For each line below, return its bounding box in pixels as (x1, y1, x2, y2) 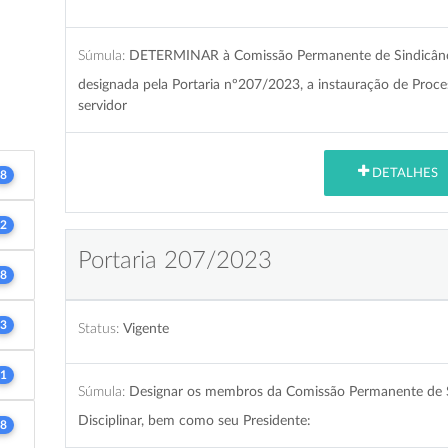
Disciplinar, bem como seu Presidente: (77, 412, 311, 428)
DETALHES (368, 166, 438, 180)
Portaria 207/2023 (77, 248, 272, 273)
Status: (77, 320, 119, 336)
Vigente (122, 320, 169, 336)
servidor (77, 97, 127, 113)
